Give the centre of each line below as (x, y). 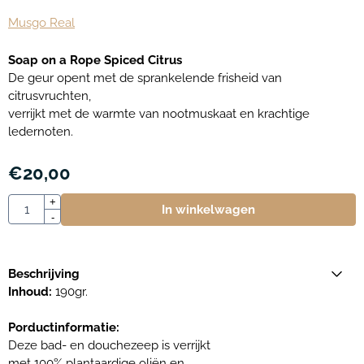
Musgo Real (41, 22)
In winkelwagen (208, 209)
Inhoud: (30, 291)
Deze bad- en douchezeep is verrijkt (109, 345)
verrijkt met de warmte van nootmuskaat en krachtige (159, 113)
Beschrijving (44, 273)
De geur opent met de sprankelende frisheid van (145, 78)
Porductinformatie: (64, 327)
